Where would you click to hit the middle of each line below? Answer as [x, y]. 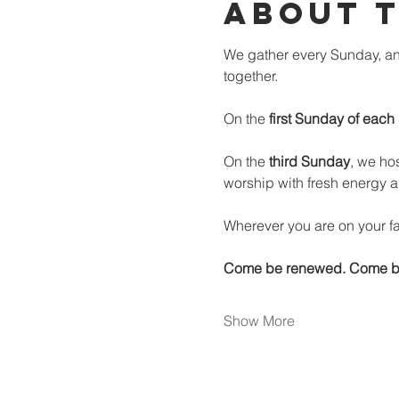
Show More [259, 321]
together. [250, 76]
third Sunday [309, 161]
